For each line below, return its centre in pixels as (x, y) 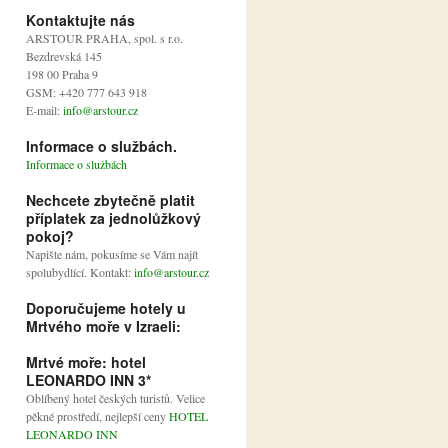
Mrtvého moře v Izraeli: (103, 326)
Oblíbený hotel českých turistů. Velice (115, 398)
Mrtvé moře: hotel (86, 362)
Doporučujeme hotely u (106, 308)
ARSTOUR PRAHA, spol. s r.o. (104, 38)
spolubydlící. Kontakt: (80, 272)
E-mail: (44, 110)
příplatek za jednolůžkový (113, 218)
